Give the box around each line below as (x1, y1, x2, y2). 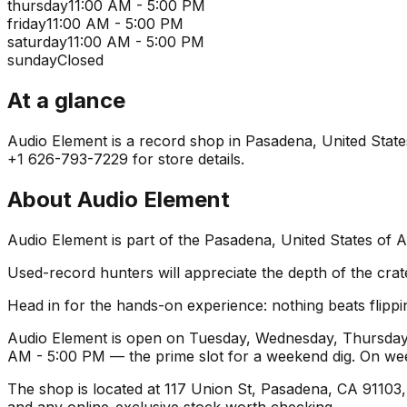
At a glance (7, 87, 125, 114)
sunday (7, 51, 57, 70)
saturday (7, 33, 67, 52)
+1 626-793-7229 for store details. (7, 149, 244, 168)
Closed (57, 51, 104, 70)
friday (7, 15, 46, 34)
